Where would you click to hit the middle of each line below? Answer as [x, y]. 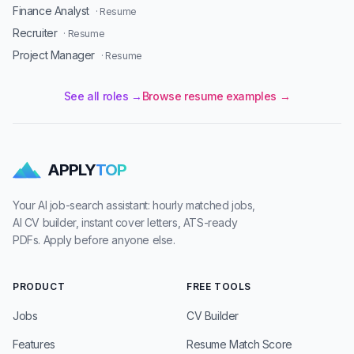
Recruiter [35, 33]
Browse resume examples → [216, 96]
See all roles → [103, 96]
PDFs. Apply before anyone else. [94, 240]
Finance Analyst [51, 11]
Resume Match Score [239, 344]
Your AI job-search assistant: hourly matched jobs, [134, 205]
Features [34, 344]
